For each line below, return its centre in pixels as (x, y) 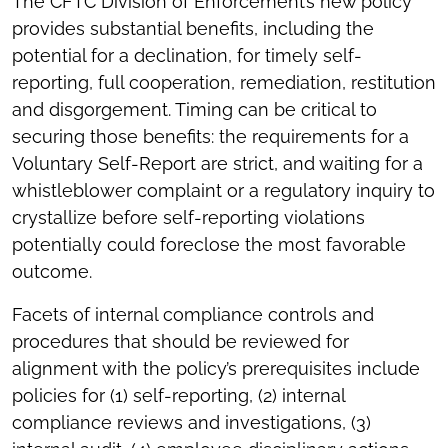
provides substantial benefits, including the (193, 28)
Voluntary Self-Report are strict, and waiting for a (217, 163)
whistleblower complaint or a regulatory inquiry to (223, 190)
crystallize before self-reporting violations (188, 217)
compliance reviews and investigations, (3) (191, 422)
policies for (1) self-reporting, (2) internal (178, 395)
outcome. (52, 271)
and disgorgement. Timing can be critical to (194, 109)
